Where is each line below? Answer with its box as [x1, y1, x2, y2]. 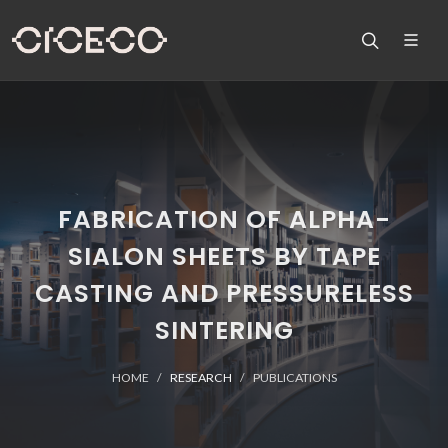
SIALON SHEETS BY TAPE [67, 239, 381, 274]
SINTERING [154, 313, 294, 348]
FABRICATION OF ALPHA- [57, 202, 391, 237]
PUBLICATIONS [252, 370, 337, 385]
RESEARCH [169, 370, 232, 385]
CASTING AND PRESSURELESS [34, 276, 414, 311]
